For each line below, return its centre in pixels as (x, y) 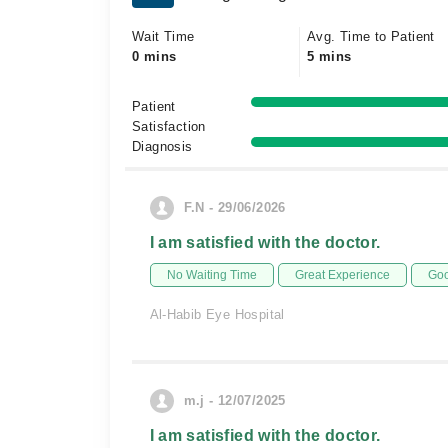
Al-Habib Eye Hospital (217, 314)
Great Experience (342, 275)
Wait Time (163, 36)
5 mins (329, 56)
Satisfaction (169, 126)
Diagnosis (162, 146)
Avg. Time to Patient (371, 36)
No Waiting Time (211, 275)
